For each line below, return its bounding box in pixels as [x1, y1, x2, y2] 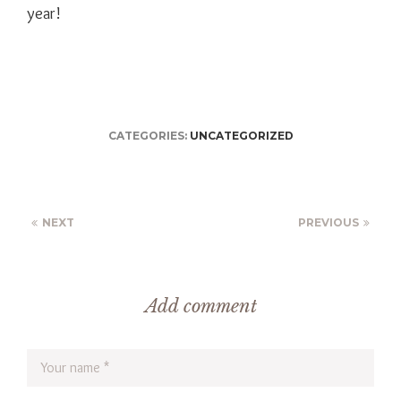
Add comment [144, 294, 257, 317]
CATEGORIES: [107, 128, 187, 142]
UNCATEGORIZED [189, 128, 294, 142]
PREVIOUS [298, 215, 360, 229]
